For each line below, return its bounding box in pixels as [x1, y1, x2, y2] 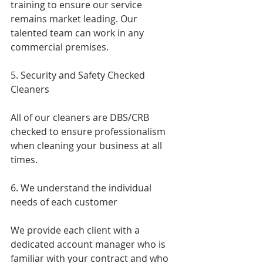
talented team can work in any [11, 26, 146, 39]
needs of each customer [11, 195, 120, 208]
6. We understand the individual [11, 181, 154, 194]
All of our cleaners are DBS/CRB [11, 111, 151, 124]
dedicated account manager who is [11, 238, 168, 251]
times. [11, 153, 38, 166]
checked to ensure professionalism [11, 125, 168, 138]
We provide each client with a [11, 224, 142, 237]
